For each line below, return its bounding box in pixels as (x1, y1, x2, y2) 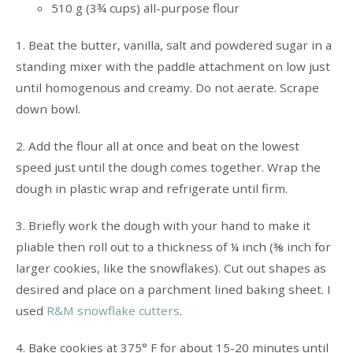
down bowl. (15, 101, 80, 117)
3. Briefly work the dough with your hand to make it (15, 217, 310, 234)
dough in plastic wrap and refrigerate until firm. (15, 180, 288, 197)
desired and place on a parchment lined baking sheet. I (15, 281, 331, 298)
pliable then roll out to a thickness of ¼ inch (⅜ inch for (15, 239, 331, 255)
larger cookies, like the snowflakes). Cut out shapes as (15, 260, 326, 277)
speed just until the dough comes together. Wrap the (15, 159, 321, 176)
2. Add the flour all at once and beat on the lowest (15, 138, 299, 154)
